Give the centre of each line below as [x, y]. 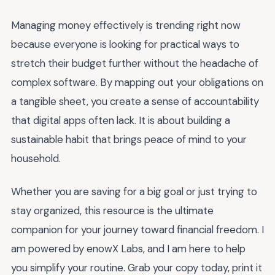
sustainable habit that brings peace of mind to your [129, 139]
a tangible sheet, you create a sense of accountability [135, 101]
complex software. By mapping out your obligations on [137, 82]
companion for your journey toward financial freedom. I [137, 230]
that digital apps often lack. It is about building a [121, 120]
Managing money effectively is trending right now [126, 25]
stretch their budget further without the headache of [135, 63]
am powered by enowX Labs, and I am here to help [128, 249]
